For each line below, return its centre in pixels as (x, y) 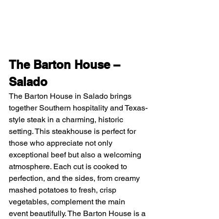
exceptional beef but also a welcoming (76, 154)
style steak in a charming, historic (67, 119)
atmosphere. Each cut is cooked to (69, 166)
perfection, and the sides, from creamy (75, 178)
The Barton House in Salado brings (71, 96)
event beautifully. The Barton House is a (78, 213)
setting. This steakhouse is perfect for (73, 131)
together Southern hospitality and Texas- (78, 108)
